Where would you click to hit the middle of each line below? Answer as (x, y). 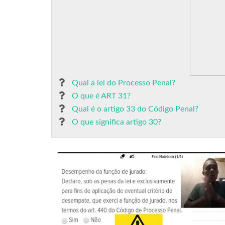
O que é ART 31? (101, 96)
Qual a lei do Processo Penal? (124, 83)
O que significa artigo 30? (117, 122)
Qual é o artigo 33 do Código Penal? (135, 109)
